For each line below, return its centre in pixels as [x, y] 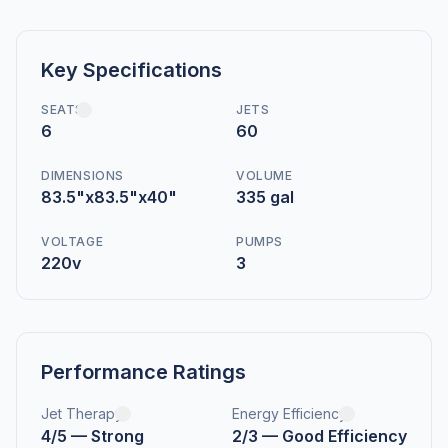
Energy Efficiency [289, 413]
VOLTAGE [72, 241]
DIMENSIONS [82, 175]
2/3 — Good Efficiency [319, 436]
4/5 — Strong [92, 436]
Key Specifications [131, 70]
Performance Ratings [143, 372]
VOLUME [264, 175]
